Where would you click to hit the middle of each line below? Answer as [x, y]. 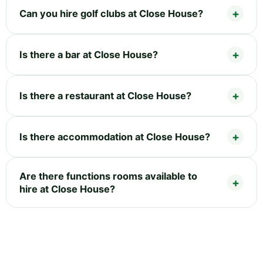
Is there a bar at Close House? [89, 54]
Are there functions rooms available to [108, 176]
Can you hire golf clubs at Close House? [111, 13]
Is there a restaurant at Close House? [105, 95]
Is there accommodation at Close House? [115, 136]
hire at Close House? [67, 189]
